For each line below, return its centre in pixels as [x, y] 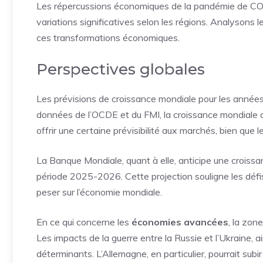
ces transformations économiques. [108, 38]
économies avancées [180, 222]
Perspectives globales [121, 69]
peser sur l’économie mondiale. [99, 192]
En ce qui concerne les [84, 222]
